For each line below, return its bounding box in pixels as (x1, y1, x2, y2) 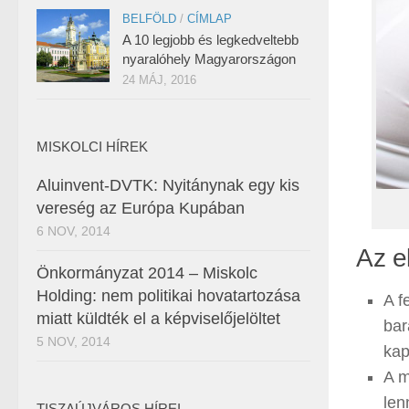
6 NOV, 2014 (37, 224, 110, 238)
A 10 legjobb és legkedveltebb (122, 32, 299, 47)
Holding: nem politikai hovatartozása (37, 287, 300, 305)
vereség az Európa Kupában (37, 199, 245, 217)
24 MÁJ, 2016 (122, 73, 196, 87)
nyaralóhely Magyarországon (122, 51, 296, 67)
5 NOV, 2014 (37, 334, 110, 349)
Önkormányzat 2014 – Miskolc (37, 264, 257, 282)
